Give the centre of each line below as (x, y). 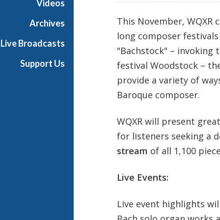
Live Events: (142, 177)
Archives (47, 23)
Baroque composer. (158, 95)
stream (132, 151)
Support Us (42, 63)
